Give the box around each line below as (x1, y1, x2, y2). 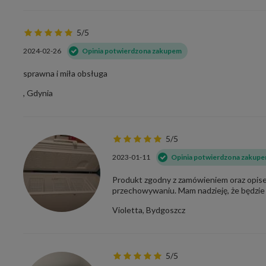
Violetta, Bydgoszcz (112, 205, 185, 215)
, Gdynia (23, 88, 53, 98)
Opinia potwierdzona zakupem (82, 46, 182, 55)
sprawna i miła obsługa (23, 68, 107, 78)
